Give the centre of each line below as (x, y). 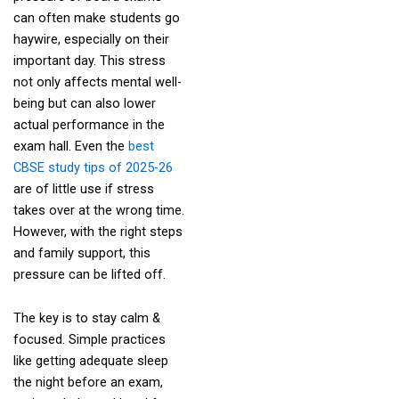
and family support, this (81, 252)
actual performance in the (89, 124)
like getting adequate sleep (90, 361)
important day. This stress (89, 60)
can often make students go (96, 17)
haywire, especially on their (91, 39)
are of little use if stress (83, 188)
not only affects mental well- (97, 81)
